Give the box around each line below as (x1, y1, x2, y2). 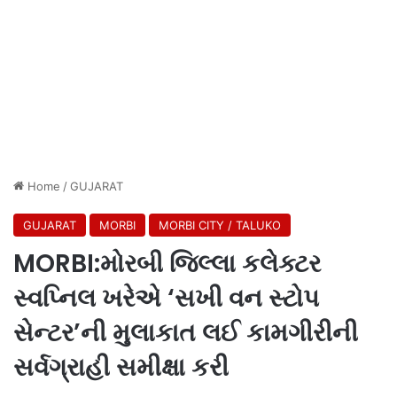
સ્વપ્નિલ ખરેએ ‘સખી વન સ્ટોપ (13, 280, 319, 315)
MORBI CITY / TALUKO (159, 217, 281, 232)
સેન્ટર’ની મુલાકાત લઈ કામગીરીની (13, 315, 358, 350)
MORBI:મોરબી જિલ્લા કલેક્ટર (13, 245, 321, 281)
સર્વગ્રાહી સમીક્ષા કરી (13, 349, 229, 385)
